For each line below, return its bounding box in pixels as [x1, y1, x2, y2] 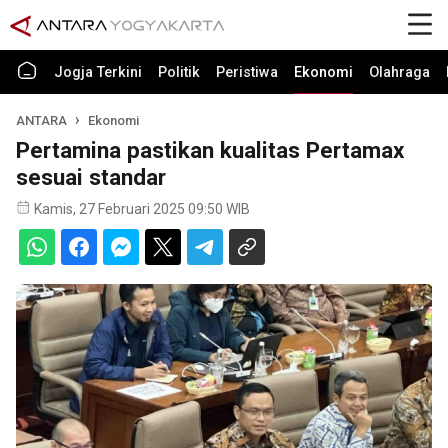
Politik [158, 64, 200, 81]
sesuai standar [16, 164, 166, 190]
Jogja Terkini [54, 64, 142, 81]
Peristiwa [216, 64, 278, 81]
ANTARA [16, 113, 67, 128]
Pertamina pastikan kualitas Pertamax [16, 137, 404, 163]
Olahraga [369, 64, 430, 81]
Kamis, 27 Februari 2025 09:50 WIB [34, 201, 250, 217]
